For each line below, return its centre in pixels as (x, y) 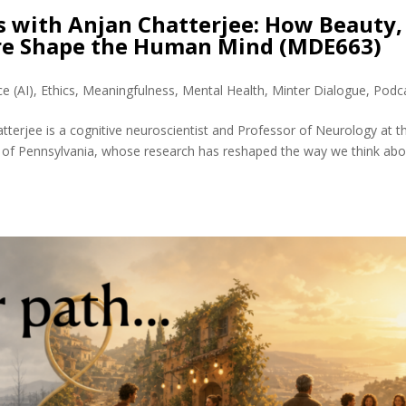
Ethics (58, 91)
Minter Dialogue (319, 91)
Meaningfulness (129, 91)
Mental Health (224, 91)
